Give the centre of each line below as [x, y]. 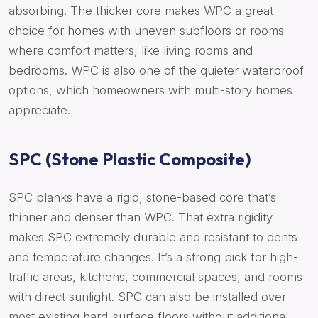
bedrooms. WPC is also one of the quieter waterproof [156, 71]
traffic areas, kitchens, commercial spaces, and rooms [155, 277]
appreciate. [39, 110]
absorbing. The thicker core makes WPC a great [141, 11]
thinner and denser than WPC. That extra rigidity [141, 218]
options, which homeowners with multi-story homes [150, 91]
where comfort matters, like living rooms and [131, 51]
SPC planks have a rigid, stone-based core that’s [142, 198]
